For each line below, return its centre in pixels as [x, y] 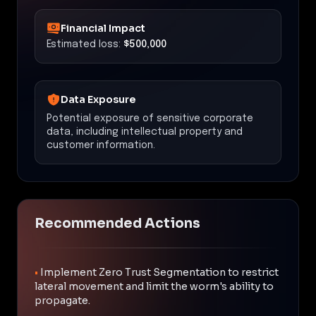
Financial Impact [103, 28]
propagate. [62, 300]
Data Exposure [98, 99]
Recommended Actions [117, 223]
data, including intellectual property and [145, 132]
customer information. [101, 145]
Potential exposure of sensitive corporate [150, 118]
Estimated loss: [84, 44]
